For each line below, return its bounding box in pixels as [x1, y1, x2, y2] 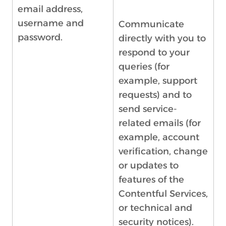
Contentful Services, [119, 188, 208, 199]
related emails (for [119, 118, 201, 129]
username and [18, 18, 84, 29]
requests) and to [119, 89, 192, 100]
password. [18, 32, 63, 43]
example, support [119, 75, 197, 86]
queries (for [119, 61, 169, 72]
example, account [119, 132, 199, 143]
